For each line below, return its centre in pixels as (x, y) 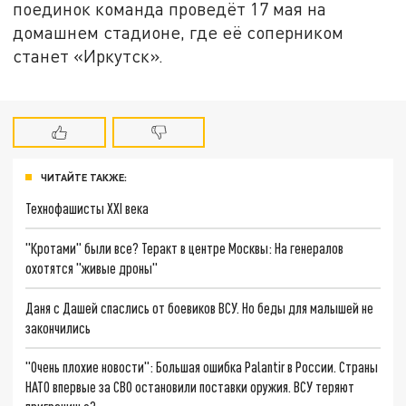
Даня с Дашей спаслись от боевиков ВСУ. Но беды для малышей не (200, 307)
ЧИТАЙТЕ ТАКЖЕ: (84, 177)
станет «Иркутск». (88, 55)
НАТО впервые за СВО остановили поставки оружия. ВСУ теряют (190, 387)
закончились (58, 327)
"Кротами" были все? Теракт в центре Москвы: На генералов (185, 248)
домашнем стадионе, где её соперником (179, 32)
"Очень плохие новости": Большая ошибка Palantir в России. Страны (202, 367)
